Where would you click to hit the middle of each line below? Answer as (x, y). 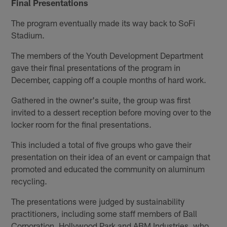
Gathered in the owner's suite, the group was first (101, 100)
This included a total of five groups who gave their (102, 145)
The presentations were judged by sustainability (98, 201)
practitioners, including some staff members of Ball (104, 214)
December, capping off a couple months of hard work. (109, 80)
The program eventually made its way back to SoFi (103, 23)
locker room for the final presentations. (82, 124)
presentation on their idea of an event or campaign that (111, 157)
